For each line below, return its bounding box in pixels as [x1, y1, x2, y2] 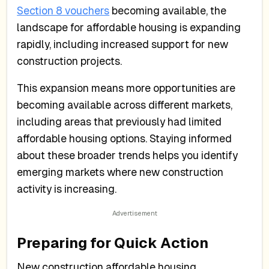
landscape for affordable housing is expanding [17, 21, 241, 34]
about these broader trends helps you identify [17, 150, 238, 162]
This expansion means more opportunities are [17, 82, 236, 95]
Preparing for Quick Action [17, 234, 209, 251]
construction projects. [17, 55, 122, 67]
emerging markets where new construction [17, 166, 224, 179]
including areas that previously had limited [17, 116, 222, 128]
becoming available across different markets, [17, 99, 233, 112]
